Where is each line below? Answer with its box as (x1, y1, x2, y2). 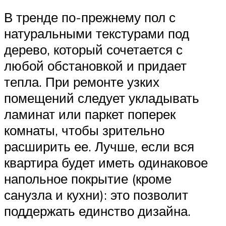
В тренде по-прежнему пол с (4, 9, 176, 26)
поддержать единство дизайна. (4, 203, 191, 219)
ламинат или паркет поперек (4, 106, 176, 123)
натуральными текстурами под (4, 25, 189, 42)
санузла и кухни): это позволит (4, 187, 188, 203)
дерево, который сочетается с (4, 41, 183, 58)
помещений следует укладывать (4, 90, 199, 106)
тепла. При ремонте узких (4, 74, 159, 90)
